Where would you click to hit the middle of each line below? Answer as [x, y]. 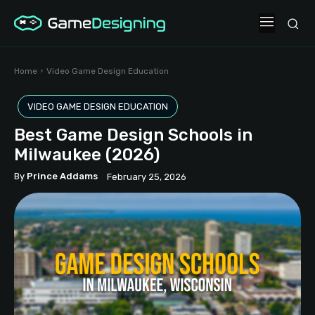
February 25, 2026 [147, 176]
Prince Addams [62, 176]
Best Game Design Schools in [133, 135]
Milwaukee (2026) [87, 154]
